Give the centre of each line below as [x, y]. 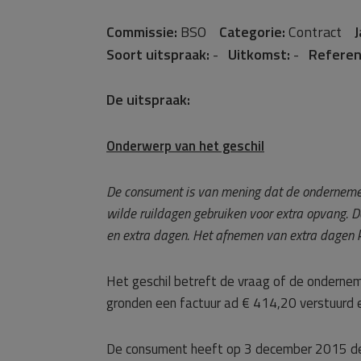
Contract [320, 32]
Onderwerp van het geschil [185, 146]
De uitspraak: [148, 100]
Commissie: [142, 32]
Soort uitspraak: [158, 54]
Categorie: [252, 32]
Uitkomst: [259, 54]
